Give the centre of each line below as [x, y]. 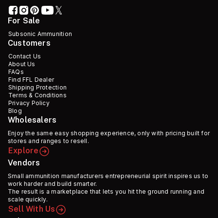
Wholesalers [32, 120]
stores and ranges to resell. [48, 141]
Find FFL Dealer [31, 80]
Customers [29, 43]
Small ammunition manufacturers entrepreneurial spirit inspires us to [108, 176]
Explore [24, 151]
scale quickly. [28, 200]
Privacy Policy [29, 103]
